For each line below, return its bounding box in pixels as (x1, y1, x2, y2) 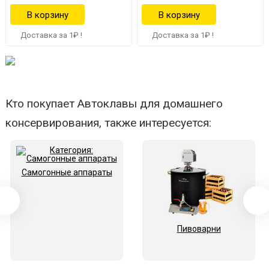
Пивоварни (177, 224, 221, 234)
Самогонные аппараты (21, 168, 112, 178)
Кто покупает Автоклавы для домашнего (5, 97, 223, 111)
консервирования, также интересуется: (5, 116, 211, 130)
